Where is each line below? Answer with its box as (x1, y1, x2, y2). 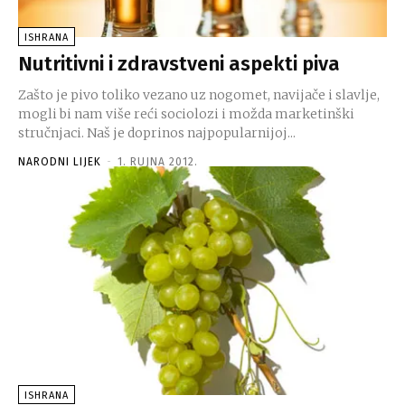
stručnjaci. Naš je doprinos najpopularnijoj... (18, 124, 296, 141)
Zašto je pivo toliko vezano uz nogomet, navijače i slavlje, (18, 86, 380, 103)
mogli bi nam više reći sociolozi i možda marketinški (18, 105, 354, 122)
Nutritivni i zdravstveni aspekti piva (18, 51, 340, 76)
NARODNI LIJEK (18, 155, 101, 168)
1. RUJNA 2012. (118, 155, 198, 168)
